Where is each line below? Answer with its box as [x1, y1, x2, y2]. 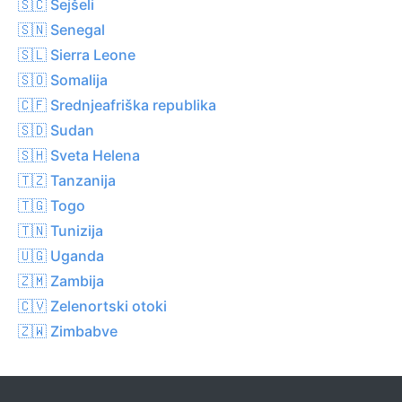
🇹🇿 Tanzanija [18, 170, 116, 189]
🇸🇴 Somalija [18, 70, 108, 89]
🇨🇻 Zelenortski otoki [18, 296, 167, 315]
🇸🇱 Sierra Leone [18, 45, 135, 64]
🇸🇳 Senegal [18, 20, 105, 39]
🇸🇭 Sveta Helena [18, 145, 140, 164]
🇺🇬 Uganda [18, 246, 104, 265]
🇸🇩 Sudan [18, 120, 94, 139]
